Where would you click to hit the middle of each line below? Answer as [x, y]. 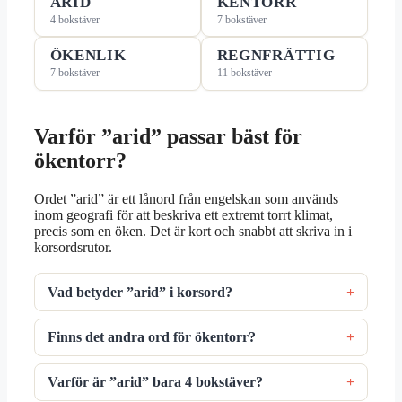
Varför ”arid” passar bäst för [168, 137]
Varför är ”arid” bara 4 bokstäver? [156, 382]
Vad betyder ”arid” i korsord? [140, 292]
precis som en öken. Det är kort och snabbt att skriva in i [193, 232]
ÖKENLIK [88, 56]
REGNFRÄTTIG [276, 56]
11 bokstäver [244, 73]
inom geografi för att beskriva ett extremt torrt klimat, [184, 215]
